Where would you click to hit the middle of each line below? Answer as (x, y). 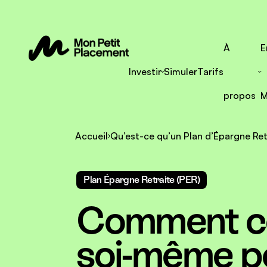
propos (240, 95)
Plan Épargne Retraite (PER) (142, 180)
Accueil (92, 136)
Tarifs (210, 72)
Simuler (181, 72)
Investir (145, 72)
